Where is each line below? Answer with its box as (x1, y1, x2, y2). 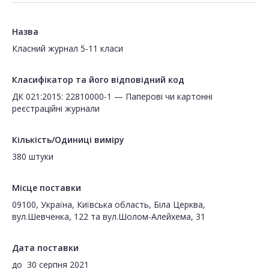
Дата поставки (12, 242, 79, 254)
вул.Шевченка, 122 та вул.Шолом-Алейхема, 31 (12, 211, 205, 223)
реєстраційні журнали (12, 103, 100, 115)
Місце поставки (12, 182, 81, 194)
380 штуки (12, 151, 53, 163)
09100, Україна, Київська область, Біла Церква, (12, 199, 205, 211)
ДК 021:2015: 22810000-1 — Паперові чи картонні (12, 91, 213, 103)
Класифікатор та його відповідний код (12, 74, 184, 86)
